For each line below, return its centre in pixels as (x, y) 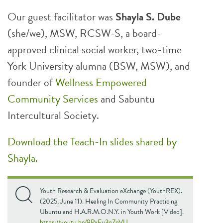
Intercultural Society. (53, 115)
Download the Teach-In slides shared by (92, 142)
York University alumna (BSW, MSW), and (99, 66)
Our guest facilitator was (61, 17)
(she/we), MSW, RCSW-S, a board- (84, 33)
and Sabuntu (126, 99)
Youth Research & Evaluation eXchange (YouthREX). (111, 191)
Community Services (53, 99)
